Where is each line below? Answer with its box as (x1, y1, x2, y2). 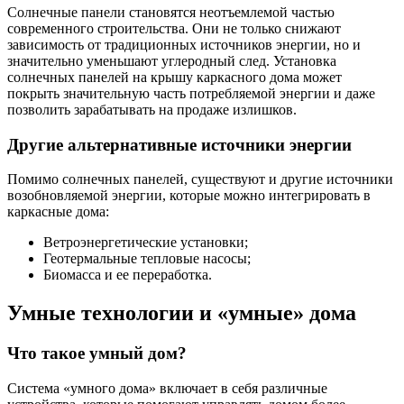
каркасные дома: (7, 204, 109, 220)
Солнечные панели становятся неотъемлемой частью (7, 4, 335, 20)
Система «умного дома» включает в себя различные (7, 380, 327, 396)
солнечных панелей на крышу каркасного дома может (7, 69, 342, 85)
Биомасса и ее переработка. (43, 267, 212, 283)
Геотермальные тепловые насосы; (43, 251, 251, 267)
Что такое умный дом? (7, 344, 187, 363)
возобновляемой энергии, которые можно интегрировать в (7, 188, 371, 204)
